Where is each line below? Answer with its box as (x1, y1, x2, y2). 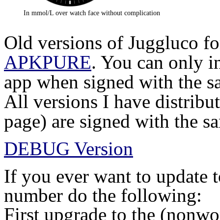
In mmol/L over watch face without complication (24, 8, 160, 17)
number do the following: (4, 184, 202, 206)
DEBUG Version (4, 137, 133, 159)
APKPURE (4, 51, 91, 73)
